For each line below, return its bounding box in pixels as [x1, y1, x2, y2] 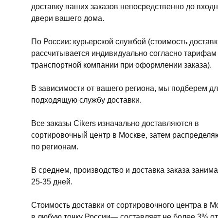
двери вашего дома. [31, 14, 104, 23]
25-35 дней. [31, 178, 73, 186]
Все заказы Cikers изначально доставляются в [31, 119, 199, 128]
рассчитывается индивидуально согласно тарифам [31, 49, 217, 58]
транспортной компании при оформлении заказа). [31, 61, 212, 70]
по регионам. [31, 143, 78, 151]
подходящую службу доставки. [31, 96, 142, 105]
